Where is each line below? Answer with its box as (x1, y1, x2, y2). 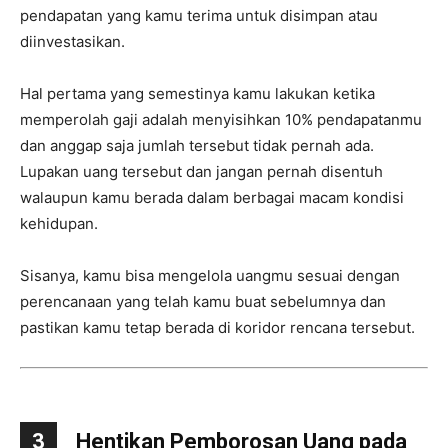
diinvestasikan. (20, 32, 125, 52)
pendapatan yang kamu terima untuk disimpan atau (20, 6, 378, 26)
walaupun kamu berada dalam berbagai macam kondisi (20, 188, 404, 208)
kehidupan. (20, 214, 98, 234)
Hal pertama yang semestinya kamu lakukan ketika (20, 84, 375, 104)
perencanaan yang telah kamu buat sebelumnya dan (20, 292, 386, 312)
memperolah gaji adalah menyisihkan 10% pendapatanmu (20, 110, 422, 130)
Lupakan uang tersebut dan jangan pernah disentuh (20, 162, 383, 182)
